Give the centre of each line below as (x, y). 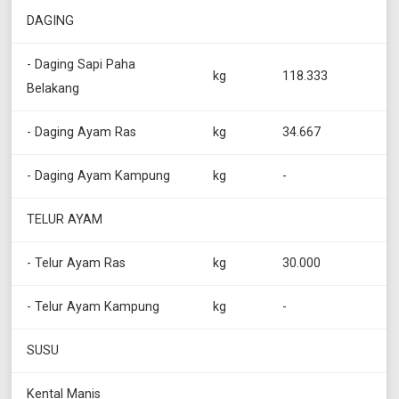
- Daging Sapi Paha (81, 65)
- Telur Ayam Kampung (94, 307)
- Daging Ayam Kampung (99, 176)
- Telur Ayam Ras (77, 264)
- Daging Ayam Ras (82, 133)
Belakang (53, 89)
